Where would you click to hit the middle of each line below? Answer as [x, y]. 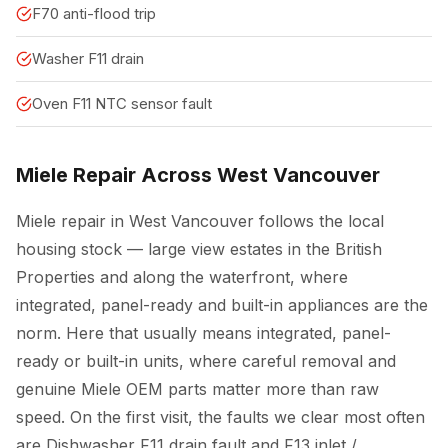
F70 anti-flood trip [94, 13]
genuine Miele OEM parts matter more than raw [197, 389]
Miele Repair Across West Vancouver [198, 175]
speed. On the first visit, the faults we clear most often [220, 417]
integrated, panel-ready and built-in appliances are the [222, 305]
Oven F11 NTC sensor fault [122, 103]
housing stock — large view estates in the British [199, 249]
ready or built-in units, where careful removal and [206, 361]
